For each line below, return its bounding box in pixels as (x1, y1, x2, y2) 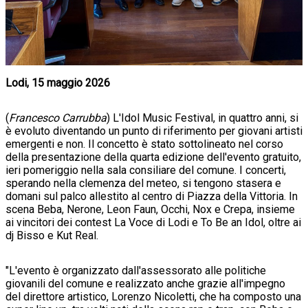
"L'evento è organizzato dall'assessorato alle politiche (5, 264, 266, 278)
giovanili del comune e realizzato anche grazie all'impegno (5, 277, 285, 291)
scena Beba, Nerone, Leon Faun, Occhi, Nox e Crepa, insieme (5, 203, 295, 217)
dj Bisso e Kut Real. (5, 229, 98, 243)
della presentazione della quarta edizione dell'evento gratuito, (5, 151, 301, 164)
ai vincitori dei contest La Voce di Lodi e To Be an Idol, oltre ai (5, 216, 301, 230)
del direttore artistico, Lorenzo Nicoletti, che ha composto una (5, 290, 301, 304)
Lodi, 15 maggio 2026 (5, 76, 110, 90)
